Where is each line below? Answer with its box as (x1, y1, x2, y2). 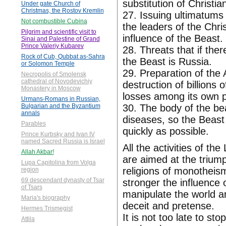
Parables (21, 120, 46, 128)
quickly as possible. (122, 126, 209, 137)
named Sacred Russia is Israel (21, 138, 105, 145)
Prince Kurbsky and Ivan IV (21, 131, 95, 138)
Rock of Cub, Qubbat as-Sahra (21, 53, 105, 61)
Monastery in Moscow (21, 85, 81, 92)
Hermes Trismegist (21, 205, 73, 212)
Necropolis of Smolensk (21, 71, 86, 78)
